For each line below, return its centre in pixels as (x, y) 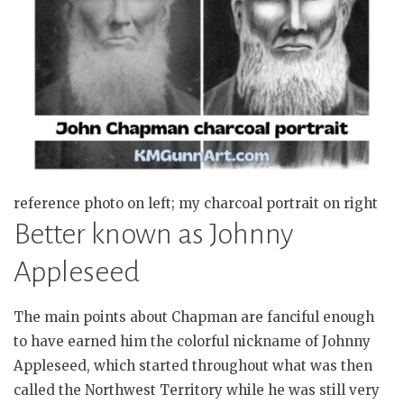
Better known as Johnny (154, 234)
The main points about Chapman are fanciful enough (194, 317)
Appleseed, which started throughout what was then (193, 365)
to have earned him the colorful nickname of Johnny (192, 341)
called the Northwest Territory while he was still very (197, 390)
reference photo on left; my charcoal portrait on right (196, 203)
